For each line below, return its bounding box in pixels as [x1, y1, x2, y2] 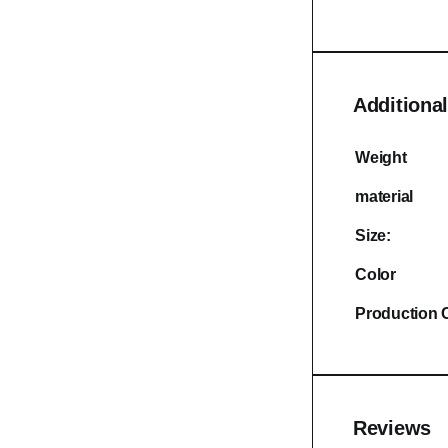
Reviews [353, 416, 431, 439]
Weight [355, 148, 407, 166]
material [355, 187, 414, 205]
